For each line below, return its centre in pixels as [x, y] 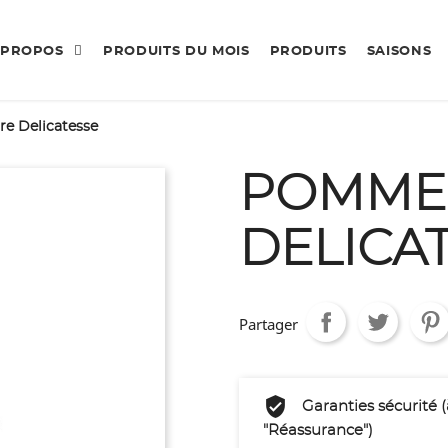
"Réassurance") [318, 430]
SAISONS [399, 51]
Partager [268, 324]
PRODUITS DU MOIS [176, 51]
